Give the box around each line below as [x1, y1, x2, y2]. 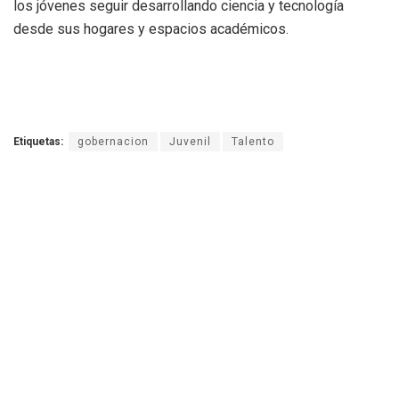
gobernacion [77, 134, 149, 148]
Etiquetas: [13, 134, 63, 148]
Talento [232, 134, 274, 148]
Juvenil [169, 134, 211, 148]
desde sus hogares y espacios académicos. [13, 20, 289, 37]
